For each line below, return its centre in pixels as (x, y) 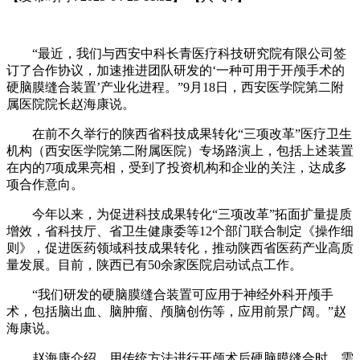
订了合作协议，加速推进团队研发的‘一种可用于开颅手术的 (176, 70)
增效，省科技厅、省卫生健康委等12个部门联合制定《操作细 (180, 231)
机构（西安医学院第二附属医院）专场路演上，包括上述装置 (180, 150)
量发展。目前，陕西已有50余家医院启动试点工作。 (154, 264)
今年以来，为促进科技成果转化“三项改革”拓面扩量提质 (179, 214)
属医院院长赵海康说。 (71, 104)
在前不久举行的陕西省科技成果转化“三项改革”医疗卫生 (179, 133)
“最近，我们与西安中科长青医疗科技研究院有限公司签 (176, 53)
